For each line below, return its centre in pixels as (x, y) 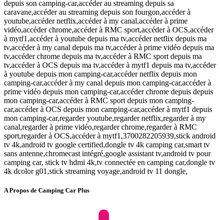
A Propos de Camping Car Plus (47, 191)
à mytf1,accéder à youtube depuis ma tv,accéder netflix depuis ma (105, 39)
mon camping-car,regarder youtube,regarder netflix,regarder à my (105, 118)
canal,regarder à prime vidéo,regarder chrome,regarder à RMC (100, 127)
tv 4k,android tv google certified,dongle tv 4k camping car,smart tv (107, 145)
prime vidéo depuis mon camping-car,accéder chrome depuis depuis (109, 92)
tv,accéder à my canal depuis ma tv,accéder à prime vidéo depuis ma (109, 48)
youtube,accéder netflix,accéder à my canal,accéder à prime (96, 21)
